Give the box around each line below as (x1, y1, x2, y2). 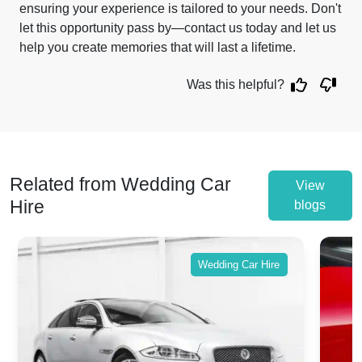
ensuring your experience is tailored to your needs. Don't (19, 2, 341, 15)
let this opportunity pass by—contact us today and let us (19, 21, 336, 35)
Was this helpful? (187, 78, 284, 91)
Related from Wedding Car (10, 174, 231, 195)
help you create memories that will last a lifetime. (19, 40, 296, 54)
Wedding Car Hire (198, 258, 280, 271)
